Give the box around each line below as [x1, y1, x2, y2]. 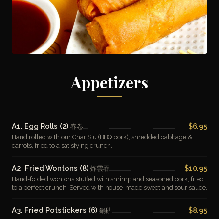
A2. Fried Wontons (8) [12, 164, 90, 172]
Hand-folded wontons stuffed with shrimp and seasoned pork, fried [12, 175, 204, 183]
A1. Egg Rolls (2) [12, 122, 70, 130]
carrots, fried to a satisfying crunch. [12, 142, 112, 149]
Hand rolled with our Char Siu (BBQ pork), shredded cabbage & [12, 133, 192, 141]
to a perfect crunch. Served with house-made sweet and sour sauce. [12, 184, 207, 191]
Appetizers [71, 71, 148, 92]
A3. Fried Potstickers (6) [12, 206, 99, 214]
